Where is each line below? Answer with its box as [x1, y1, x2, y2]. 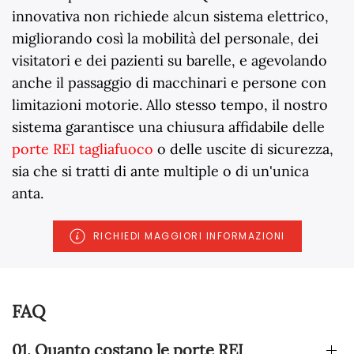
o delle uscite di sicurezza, [153, 140, 333, 159]
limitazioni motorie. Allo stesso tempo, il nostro [12, 96, 328, 115]
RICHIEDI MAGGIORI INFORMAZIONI [92, 229, 285, 243]
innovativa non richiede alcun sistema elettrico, [12, 7, 329, 26]
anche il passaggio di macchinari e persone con [12, 73, 326, 92]
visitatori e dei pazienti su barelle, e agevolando [12, 51, 327, 70]
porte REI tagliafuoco [12, 140, 153, 159]
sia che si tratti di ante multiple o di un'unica [12, 162, 309, 181]
